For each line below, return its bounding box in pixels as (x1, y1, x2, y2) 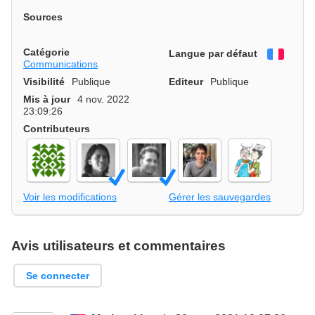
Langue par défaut (169, 48, 257, 60)
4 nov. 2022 (77, 94, 130, 105)
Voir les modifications (23, 191, 117, 202)
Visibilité (23, 76, 65, 88)
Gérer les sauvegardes (169, 191, 271, 202)
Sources (23, 11, 63, 22)
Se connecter (26, 270, 90, 282)
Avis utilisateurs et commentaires (11, 238, 226, 253)
